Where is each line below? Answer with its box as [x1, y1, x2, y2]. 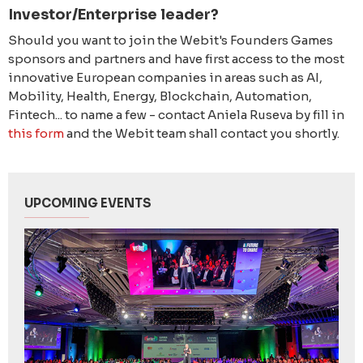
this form [8, 126, 64, 142]
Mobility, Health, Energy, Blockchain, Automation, [8, 88, 312, 105]
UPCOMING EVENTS [24, 195, 152, 211]
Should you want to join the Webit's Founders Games [8, 32, 333, 49]
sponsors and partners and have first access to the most [8, 51, 344, 67]
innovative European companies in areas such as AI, [8, 70, 322, 86]
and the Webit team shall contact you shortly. [64, 126, 340, 142]
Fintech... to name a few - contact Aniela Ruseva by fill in [8, 107, 344, 123]
